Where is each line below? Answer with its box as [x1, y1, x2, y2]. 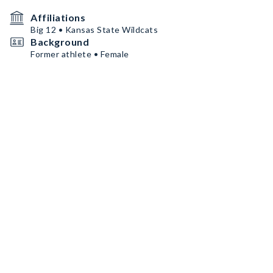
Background [30, 36, 89, 48]
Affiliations [30, 12, 85, 23]
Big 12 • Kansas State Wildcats [30, 24, 158, 35]
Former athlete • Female [30, 49, 129, 59]
